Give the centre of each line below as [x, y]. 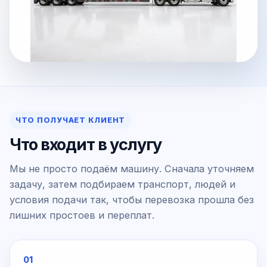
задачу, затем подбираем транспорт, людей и [122, 184]
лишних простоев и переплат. [82, 215]
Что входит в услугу [86, 145]
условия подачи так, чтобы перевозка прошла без [132, 200]
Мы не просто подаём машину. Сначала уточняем [132, 169]
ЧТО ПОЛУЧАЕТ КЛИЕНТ [71, 120]
